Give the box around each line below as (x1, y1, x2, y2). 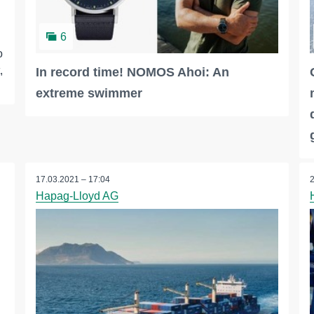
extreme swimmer (35, 86, 142, 101)
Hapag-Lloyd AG (35, 190, 118, 203)
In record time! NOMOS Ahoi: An (35, 65, 229, 80)
